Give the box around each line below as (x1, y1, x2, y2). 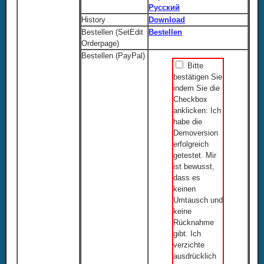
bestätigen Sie (173, 72, 223, 82)
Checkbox (173, 95, 208, 104)
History (81, 15, 106, 24)
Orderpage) (81, 38, 120, 48)
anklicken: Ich (173, 106, 222, 115)
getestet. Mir (173, 151, 217, 160)
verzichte (173, 240, 205, 250)
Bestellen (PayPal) (81, 51, 146, 60)
